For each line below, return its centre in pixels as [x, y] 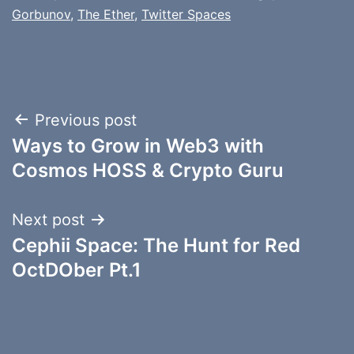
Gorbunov [41, 14]
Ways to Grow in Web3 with [138, 145]
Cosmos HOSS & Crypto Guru [148, 170]
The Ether [106, 14]
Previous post [86, 120]
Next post [48, 219]
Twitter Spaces [186, 14]
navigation [80, 160]
